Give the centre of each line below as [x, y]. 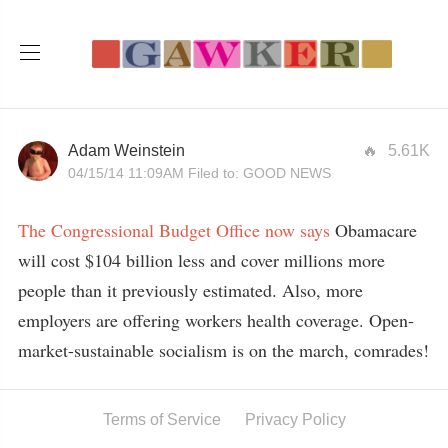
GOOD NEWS [287, 172]
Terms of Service [161, 419]
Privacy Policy [295, 419]
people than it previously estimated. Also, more [190, 289]
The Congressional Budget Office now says [174, 229]
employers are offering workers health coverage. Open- [216, 319]
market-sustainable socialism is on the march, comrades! [223, 349]
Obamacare [373, 229]
